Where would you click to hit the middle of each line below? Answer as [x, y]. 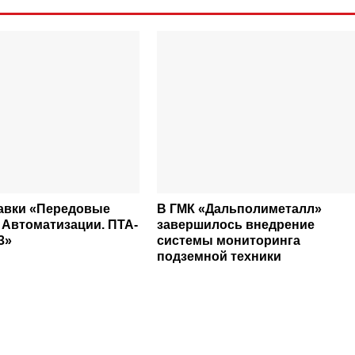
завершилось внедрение [235, 225]
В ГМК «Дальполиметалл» [239, 209]
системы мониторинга [228, 240]
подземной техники [219, 256]
